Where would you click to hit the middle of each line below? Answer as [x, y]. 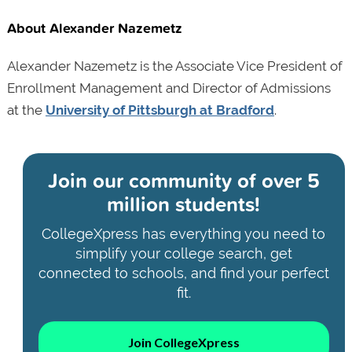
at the [26, 110]
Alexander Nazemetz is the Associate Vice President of [174, 66]
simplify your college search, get [183, 254]
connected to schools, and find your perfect [183, 273]
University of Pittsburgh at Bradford [159, 110]
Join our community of [152, 181]
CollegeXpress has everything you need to [184, 234]
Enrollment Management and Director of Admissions [169, 88]
